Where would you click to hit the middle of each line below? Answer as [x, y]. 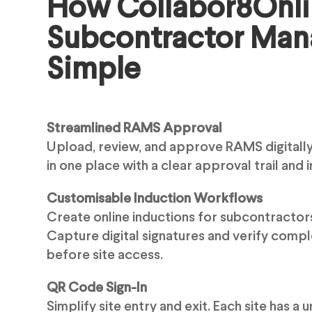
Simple [94, 70]
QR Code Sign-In [97, 288]
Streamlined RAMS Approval [135, 128]
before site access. [105, 255]
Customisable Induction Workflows [155, 198]
